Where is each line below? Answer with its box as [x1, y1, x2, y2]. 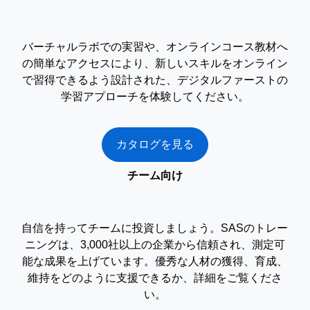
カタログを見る [116, 138, 194, 151]
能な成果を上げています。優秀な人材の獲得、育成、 [21, 255, 288, 267]
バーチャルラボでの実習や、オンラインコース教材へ [21, 41, 288, 53]
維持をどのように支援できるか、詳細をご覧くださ [27, 272, 282, 284]
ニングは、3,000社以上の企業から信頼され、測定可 [24, 239, 285, 250]
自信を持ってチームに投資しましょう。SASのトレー [21, 222, 289, 234]
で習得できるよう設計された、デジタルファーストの [21, 74, 288, 86]
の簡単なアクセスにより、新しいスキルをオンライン [21, 57, 288, 69]
